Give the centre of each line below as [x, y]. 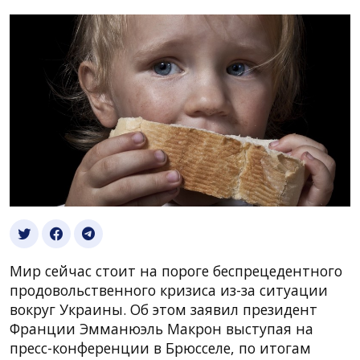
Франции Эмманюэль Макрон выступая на [162, 328]
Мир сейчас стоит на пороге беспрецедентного [176, 270]
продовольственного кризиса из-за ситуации [169, 290]
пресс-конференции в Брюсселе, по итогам [160, 348]
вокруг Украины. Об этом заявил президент [164, 309]
